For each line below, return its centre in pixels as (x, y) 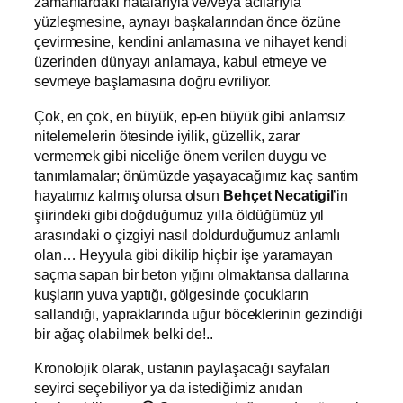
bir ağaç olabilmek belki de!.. (124, 333)
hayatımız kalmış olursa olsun (129, 195)
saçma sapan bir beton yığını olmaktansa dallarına (192, 274)
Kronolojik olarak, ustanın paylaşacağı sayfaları (183, 367)
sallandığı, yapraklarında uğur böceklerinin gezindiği (198, 313)
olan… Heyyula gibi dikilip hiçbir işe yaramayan (184, 254)
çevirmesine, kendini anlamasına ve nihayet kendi (191, 42)
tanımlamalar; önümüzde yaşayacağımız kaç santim (197, 175)
